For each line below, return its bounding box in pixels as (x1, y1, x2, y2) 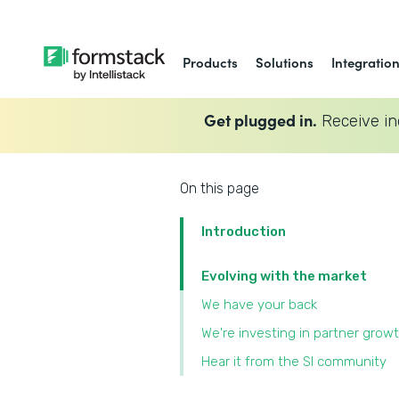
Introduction (201, 224, 286, 240)
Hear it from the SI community (201, 354, 390, 370)
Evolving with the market (201, 268, 367, 284)
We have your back (201, 297, 321, 313)
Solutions (256, 53, 314, 71)
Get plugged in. (203, 108, 317, 131)
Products (183, 53, 239, 71)
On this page (180, 180, 259, 197)
